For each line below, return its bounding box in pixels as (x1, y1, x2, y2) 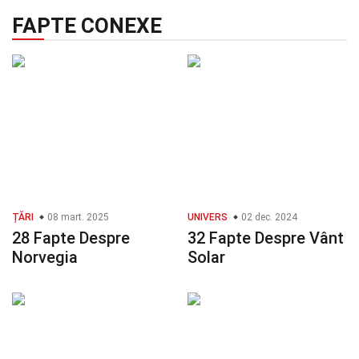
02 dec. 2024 (239, 212, 297, 224)
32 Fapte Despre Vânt (188, 228, 344, 248)
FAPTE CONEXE (12, 14, 162, 38)
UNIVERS (188, 212, 228, 224)
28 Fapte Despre (12, 228, 130, 248)
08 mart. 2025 (45, 212, 109, 224)
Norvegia (12, 248, 78, 268)
